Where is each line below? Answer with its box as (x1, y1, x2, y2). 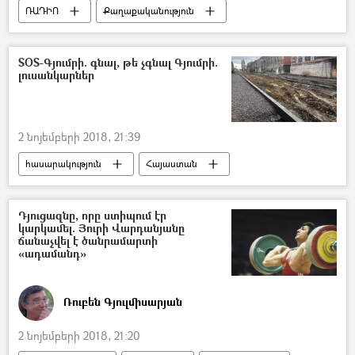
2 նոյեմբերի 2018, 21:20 (18, 327, 140, 343)
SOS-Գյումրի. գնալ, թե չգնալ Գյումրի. (18, 54, 218, 70)
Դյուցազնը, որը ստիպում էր (18, 208, 166, 223)
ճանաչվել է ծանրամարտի (18, 233, 158, 249)
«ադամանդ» (18, 246, 86, 261)
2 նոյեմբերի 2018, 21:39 (18, 129, 140, 145)
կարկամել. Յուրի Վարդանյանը (18, 220, 185, 236)
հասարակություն (25, 157, 101, 171)
